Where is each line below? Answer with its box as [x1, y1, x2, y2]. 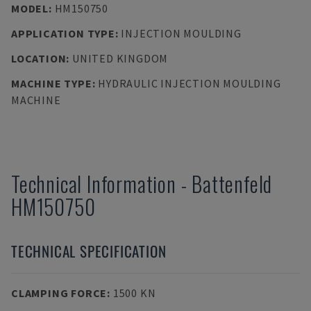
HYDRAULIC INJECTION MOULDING [98, 76, 281, 90]
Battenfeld [192, 168, 273, 199]
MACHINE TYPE [11, 76, 92, 90]
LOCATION [11, 51, 67, 65]
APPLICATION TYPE [11, 26, 115, 40]
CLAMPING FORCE [11, 286, 108, 300]
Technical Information [11, 168, 176, 199]
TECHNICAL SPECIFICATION [11, 240, 167, 262]
